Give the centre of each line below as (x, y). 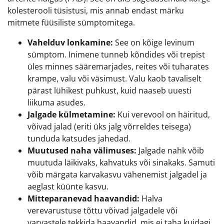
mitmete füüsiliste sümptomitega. (71, 23)
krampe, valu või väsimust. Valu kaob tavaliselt (114, 79)
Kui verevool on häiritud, (163, 115)
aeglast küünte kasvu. (68, 187)
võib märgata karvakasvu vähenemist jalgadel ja (117, 175)
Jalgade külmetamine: (71, 115)
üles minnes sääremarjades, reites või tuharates (118, 67)
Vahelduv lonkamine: (70, 43)
